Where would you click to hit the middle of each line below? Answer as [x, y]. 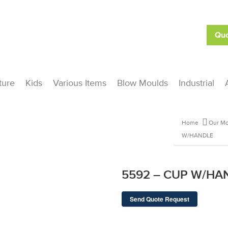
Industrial [196, 83]
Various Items [80, 83]
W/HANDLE [197, 136]
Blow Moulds [142, 83]
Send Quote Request [160, 199]
